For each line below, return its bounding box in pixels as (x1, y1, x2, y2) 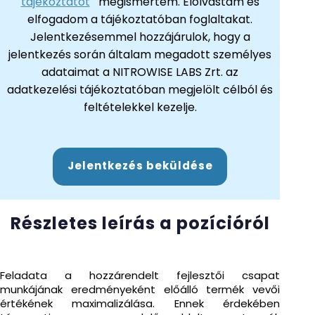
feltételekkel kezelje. (83, 99, 197, 116)
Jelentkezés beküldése (67, 158, 213, 174)
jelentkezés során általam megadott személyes (8, 46, 271, 63)
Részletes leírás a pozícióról (10, 212, 270, 236)
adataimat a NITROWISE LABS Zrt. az (41, 64, 238, 81)
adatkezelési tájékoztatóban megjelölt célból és (7, 82, 273, 98)
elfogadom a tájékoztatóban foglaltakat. (27, 11, 252, 28)
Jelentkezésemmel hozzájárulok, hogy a (30, 29, 250, 46)
